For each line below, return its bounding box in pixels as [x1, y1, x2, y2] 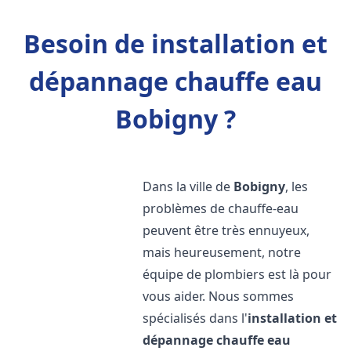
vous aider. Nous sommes [143, 288, 295, 305]
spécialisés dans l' [143, 309, 248, 327]
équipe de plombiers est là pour [143, 266, 332, 283]
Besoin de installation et [24, 27, 327, 60]
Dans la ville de [143, 178, 234, 195]
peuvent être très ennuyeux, [143, 222, 310, 239]
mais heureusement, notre [143, 244, 302, 261]
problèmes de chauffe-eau [143, 200, 299, 217]
